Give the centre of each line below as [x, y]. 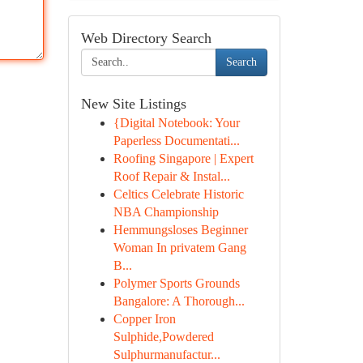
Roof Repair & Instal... [171, 176]
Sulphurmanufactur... [167, 354]
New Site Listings [133, 104]
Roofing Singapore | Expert [183, 158]
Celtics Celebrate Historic [178, 194]
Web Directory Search [146, 38]
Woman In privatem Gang [179, 248]
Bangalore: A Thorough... [179, 301]
